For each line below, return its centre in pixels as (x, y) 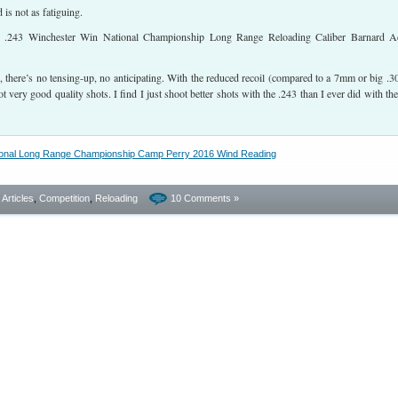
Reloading (116, 198)
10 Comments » (205, 198)
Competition (64, 198)
